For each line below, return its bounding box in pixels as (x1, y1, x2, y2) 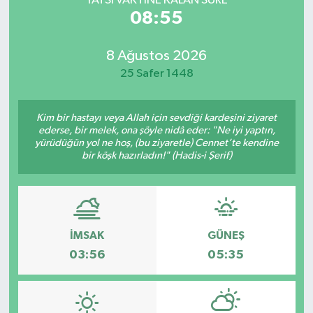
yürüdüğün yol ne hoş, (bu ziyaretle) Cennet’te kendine (34, 138, 279, 149)
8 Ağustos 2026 (106, 48, 207, 64)
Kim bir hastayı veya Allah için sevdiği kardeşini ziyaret (36, 112, 277, 124)
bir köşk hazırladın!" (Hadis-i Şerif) (81, 150, 232, 161)
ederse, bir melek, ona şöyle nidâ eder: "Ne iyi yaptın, (38, 125, 275, 136)
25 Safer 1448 (119, 67, 194, 80)
